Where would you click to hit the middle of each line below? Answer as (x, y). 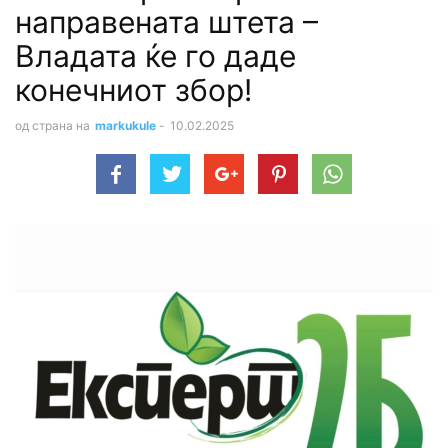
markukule (125, 125)
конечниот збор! (133, 89)
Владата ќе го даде (155, 55)
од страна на (52, 125)
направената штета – (166, 21)
